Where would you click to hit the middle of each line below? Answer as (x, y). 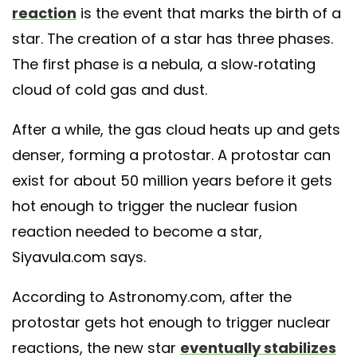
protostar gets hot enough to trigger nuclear (171, 322)
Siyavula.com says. (79, 257)
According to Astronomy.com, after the (152, 296)
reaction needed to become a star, (137, 231)
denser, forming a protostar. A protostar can (171, 155)
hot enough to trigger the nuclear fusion (155, 206)
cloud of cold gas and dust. (110, 89)
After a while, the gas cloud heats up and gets (176, 129)
